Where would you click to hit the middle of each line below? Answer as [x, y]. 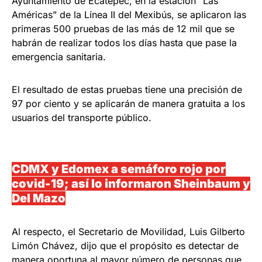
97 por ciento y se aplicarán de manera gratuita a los [128, 103]
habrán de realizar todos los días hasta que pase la [124, 42]
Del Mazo [39, 198]
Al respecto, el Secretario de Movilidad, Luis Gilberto [128, 231]
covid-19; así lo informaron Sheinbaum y [131, 183]
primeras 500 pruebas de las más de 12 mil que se [123, 28]
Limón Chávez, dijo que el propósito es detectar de [125, 245]
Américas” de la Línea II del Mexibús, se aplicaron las [129, 14]
